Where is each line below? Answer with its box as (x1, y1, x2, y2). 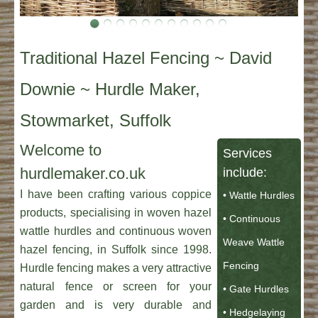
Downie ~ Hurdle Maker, (20, 79, 201, 99)
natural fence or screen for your (20, 280, 212, 293)
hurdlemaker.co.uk (20, 165, 146, 183)
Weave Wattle (223, 236, 285, 248)
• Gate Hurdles (223, 283, 290, 295)
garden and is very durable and (20, 299, 212, 312)
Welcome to (20, 141, 102, 160)
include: (223, 165, 268, 180)
